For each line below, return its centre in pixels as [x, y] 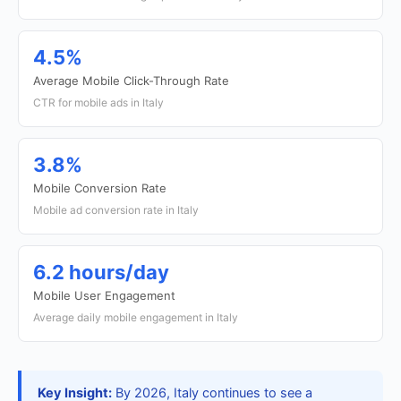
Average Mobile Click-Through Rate [131, 81]
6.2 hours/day [101, 272]
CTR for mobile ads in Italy [98, 102]
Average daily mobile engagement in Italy [136, 317]
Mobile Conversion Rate [100, 188]
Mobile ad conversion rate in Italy [116, 210]
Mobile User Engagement [104, 295]
